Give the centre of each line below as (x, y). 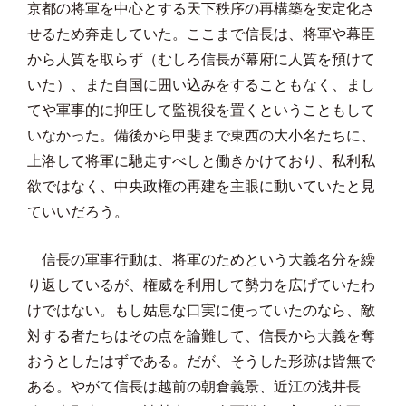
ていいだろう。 (78, 212)
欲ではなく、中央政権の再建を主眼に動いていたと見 (201, 186)
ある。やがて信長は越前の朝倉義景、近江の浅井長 (194, 387)
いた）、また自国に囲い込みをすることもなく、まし (201, 85)
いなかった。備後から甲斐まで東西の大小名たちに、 (201, 135)
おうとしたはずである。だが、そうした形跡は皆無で (201, 361)
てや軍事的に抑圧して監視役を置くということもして (201, 110)
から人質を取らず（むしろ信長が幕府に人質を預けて (201, 59)
